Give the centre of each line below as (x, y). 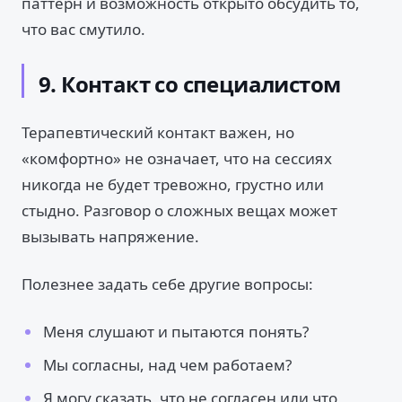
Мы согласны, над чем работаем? (167, 365)
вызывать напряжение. (110, 236)
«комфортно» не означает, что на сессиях (177, 158)
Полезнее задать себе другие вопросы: (167, 284)
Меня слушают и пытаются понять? (176, 332)
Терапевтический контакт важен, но (158, 132)
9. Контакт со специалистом (190, 84)
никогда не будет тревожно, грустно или (173, 184)
